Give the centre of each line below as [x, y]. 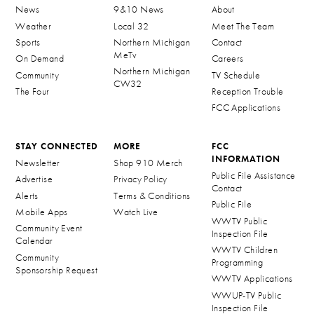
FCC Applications [246, 108]
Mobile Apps [42, 212]
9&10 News [139, 9]
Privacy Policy [141, 179]
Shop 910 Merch [148, 163]
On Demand [40, 59]
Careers [227, 59]
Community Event [49, 228]
